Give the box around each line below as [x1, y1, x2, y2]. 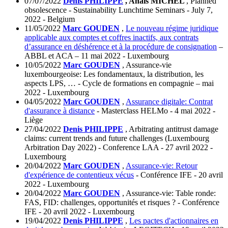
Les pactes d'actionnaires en [129, 216, 218, 225]
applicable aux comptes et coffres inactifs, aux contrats [24, 33, 198, 42]
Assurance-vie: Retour [126, 161, 197, 170]
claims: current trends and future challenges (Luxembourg [24, 134, 209, 143]
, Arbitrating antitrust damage [125, 125, 218, 134]
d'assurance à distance [24, 106, 95, 116]
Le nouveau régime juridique [126, 24, 218, 33]
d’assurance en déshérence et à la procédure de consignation [24, 42, 217, 51]
